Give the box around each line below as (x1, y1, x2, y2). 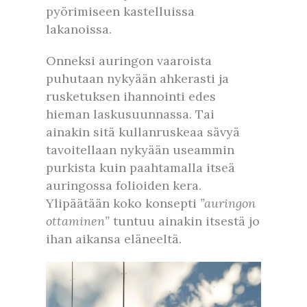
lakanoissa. (46, 21, 112, 37)
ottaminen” (46, 212, 113, 229)
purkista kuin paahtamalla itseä (46, 159, 235, 175)
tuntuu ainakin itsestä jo (113, 212, 260, 229)
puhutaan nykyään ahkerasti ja (46, 70, 229, 86)
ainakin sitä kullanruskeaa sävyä (46, 123, 240, 140)
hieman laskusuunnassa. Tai (46, 106, 214, 122)
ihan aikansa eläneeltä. (46, 230, 182, 247)
